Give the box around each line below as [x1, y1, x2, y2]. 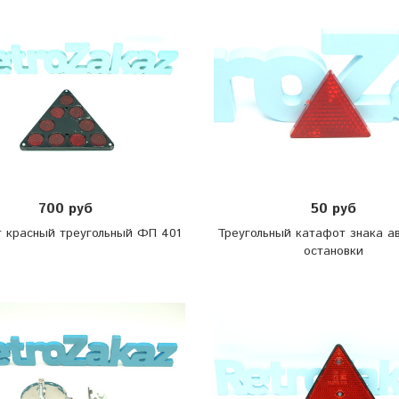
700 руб [38, 199, 94, 219]
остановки [303, 242, 363, 260]
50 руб [310, 199, 356, 219]
